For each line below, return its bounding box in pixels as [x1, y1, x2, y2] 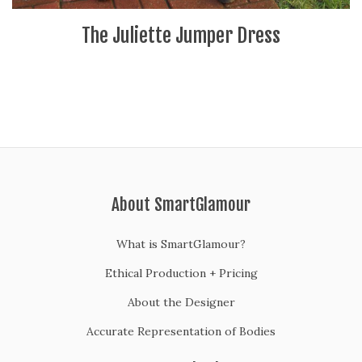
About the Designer [127, 295, 235, 310]
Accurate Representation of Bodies [86, 324, 276, 339]
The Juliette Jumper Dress [82, 23, 280, 48]
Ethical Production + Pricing [104, 266, 258, 281]
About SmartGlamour [112, 194, 250, 216]
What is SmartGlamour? [116, 237, 246, 252]
